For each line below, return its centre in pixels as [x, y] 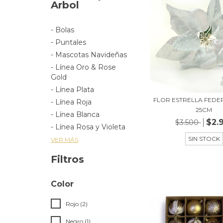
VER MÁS [64, 140]
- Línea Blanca [75, 114]
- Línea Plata [72, 90]
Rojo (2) [77, 204]
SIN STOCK [204, 138]
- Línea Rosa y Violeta [88, 127]
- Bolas [62, 30]
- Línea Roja [71, 102]
